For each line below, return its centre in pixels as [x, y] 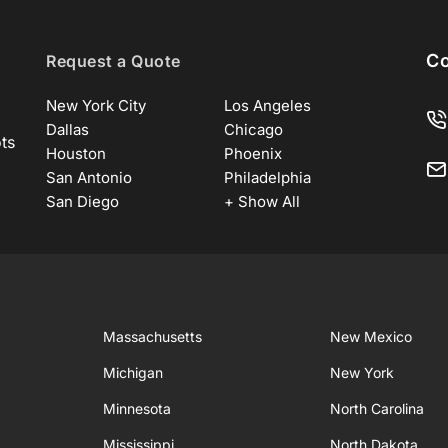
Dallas [67, 129]
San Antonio [89, 177]
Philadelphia [267, 177]
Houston [76, 153]
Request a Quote [113, 61]
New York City [96, 105]
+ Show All [262, 201]
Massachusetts [153, 336]
